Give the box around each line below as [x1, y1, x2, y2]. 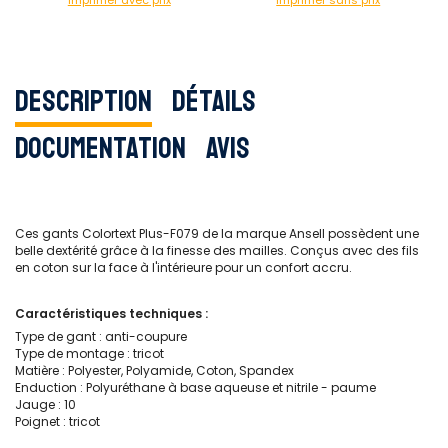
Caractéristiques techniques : [15, 305, 208, 322]
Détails [172, 81, 256, 120]
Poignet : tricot [15, 413, 100, 430]
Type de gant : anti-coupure [15, 328, 187, 345]
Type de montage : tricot [15, 345, 164, 362]
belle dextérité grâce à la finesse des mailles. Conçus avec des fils [15, 242, 419, 259]
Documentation [15, 128, 186, 167]
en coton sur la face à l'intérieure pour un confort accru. [15, 259, 352, 276]
